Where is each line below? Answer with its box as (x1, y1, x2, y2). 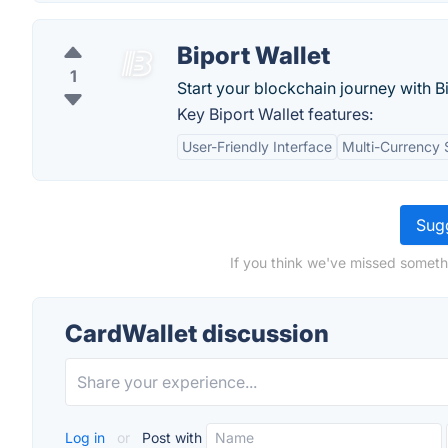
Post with (138, 429, 202, 446)
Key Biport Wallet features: (177, 104, 373, 124)
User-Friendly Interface (182, 138, 332, 155)
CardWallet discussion (65, 319, 329, 348)
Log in (65, 429, 109, 446)
